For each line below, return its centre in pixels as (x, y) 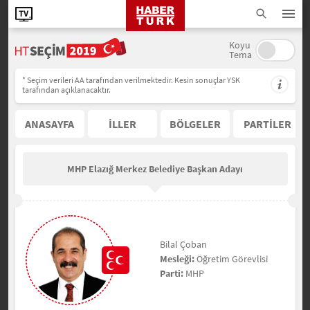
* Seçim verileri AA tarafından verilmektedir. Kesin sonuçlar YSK (131, 80)
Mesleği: (177, 258)
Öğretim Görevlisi (231, 258)
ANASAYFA (49, 124)
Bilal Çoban (183, 244)
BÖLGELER (195, 124)
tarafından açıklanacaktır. (66, 90)
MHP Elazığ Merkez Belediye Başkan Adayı (155, 169)
